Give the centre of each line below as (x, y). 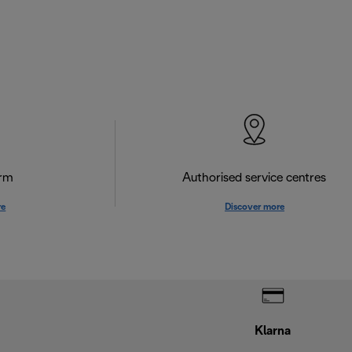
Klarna (272, 331)
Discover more (254, 207)
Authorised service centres (255, 178)
